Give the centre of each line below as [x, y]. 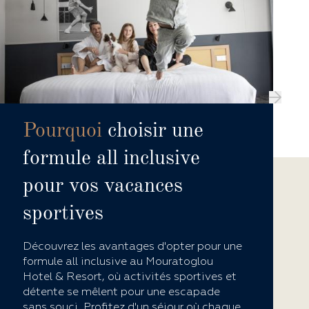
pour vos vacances [103, 187]
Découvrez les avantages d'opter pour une [133, 247]
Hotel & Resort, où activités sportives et [130, 277]
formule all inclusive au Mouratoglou [118, 262]
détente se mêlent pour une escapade [122, 292]
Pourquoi [63, 131]
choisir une [153, 131]
